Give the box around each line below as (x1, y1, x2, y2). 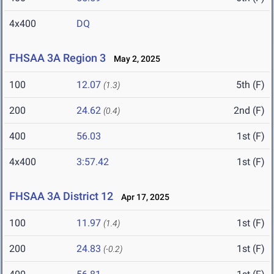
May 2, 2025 (108, 54, 160, 64)
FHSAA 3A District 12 (9, 190, 113, 203)
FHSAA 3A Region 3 (9, 51, 106, 65)
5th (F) (236, 79, 265, 91)
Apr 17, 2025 (116, 192, 169, 202)
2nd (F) (234, 105, 265, 117)
